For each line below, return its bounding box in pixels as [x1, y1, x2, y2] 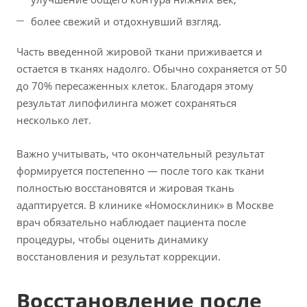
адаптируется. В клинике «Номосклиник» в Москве [16, 198, 273, 212]
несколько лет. [16, 113, 91, 127]
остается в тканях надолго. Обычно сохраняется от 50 [16, 62, 287, 76]
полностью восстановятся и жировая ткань [16, 181, 234, 195]
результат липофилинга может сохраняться [16, 96, 236, 110]
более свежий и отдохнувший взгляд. [31, 14, 221, 29]
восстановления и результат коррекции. [16, 249, 221, 264]
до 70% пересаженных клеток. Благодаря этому [16, 79, 254, 93]
